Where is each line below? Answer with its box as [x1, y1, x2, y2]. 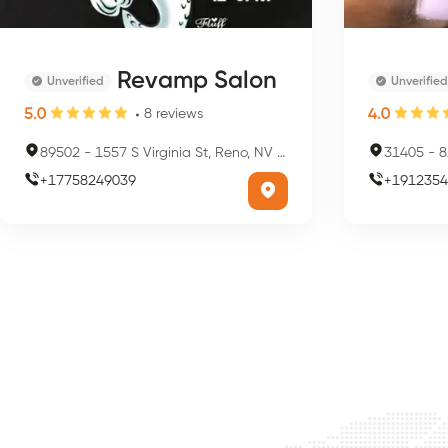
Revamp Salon [117, 69, 277, 93]
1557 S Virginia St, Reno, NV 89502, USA [95, 145, 277, 160]
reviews [156, 107, 203, 121]
